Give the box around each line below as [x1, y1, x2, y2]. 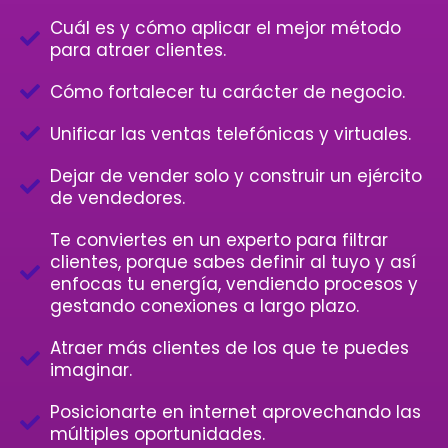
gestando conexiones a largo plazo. [50, 294, 359, 319]
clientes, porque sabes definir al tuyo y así [50, 250, 416, 275]
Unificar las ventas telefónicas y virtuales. [50, 122, 411, 147]
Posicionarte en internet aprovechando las [50, 400, 421, 425]
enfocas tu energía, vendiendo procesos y [50, 272, 418, 297]
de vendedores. [50, 186, 185, 211]
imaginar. [50, 358, 132, 383]
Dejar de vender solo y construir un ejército [50, 164, 422, 189]
